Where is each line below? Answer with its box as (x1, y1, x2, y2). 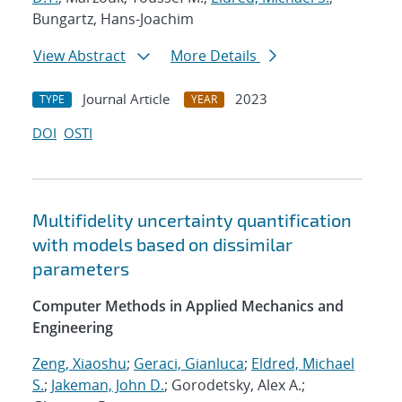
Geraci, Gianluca (134, 354, 244, 374)
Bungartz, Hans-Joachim (32, 9, 194, 30)
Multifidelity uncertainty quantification (32, 209, 352, 232)
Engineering (32, 318, 113, 338)
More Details (170, 46, 260, 66)
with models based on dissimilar (32, 233, 293, 256)
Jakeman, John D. (51, 375, 164, 396)
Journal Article (83, 90, 170, 109)
